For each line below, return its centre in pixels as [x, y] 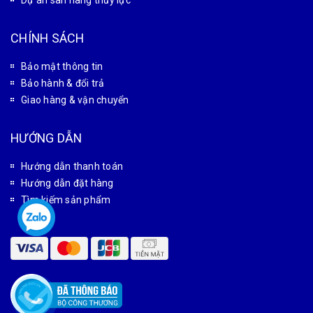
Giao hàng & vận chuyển [75, 100]
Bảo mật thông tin [62, 66]
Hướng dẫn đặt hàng [67, 183]
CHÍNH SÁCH [48, 38]
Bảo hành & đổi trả [63, 83]
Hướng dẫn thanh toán [72, 166]
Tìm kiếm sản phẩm [66, 200]
